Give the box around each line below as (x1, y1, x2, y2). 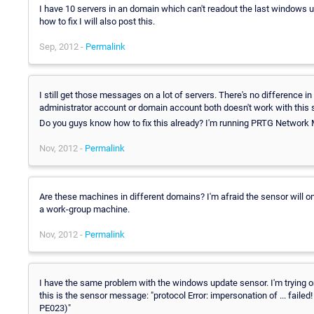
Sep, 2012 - (39, 41, 86, 52)
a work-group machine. (39, 203, 130, 214)
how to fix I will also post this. (39, 15, 155, 27)
